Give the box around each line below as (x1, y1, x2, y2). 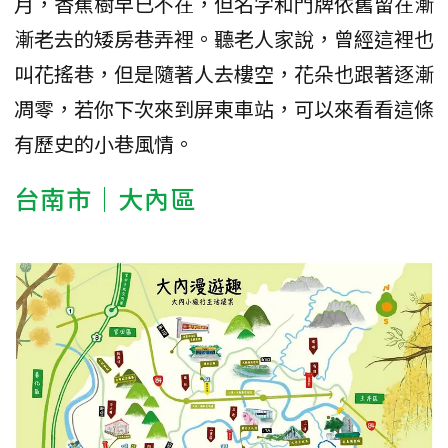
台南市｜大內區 (14, 180, 196, 217)
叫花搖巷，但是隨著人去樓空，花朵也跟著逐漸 (14, 59, 434, 89)
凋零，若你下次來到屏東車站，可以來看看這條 (14, 94, 434, 124)
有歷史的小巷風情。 (14, 129, 194, 159)
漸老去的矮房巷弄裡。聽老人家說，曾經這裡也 (14, 24, 434, 54)
